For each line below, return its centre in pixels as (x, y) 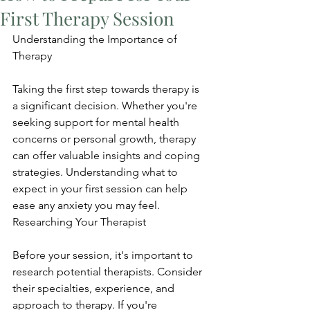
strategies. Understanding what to (97, 172)
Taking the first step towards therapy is (107, 89)
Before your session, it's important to (104, 255)
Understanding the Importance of (96, 39)
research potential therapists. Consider (109, 272)
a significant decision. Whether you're (106, 106)
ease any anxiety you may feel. (88, 205)
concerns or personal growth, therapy (106, 139)
